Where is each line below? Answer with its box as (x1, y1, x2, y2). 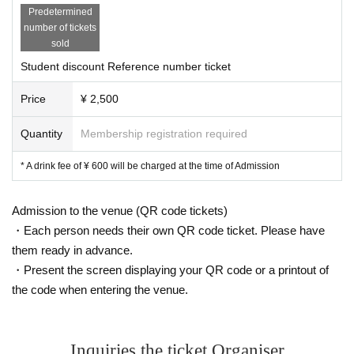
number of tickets (24, 21, 96, 33)
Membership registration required (81, 126, 247, 140)
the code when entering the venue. (12, 282, 188, 296)
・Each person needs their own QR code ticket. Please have (12, 223, 325, 237)
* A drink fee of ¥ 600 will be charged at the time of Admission (21, 160, 280, 171)
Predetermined (28, 6, 92, 17)
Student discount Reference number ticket (21, 59, 231, 73)
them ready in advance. (12, 243, 133, 257)
